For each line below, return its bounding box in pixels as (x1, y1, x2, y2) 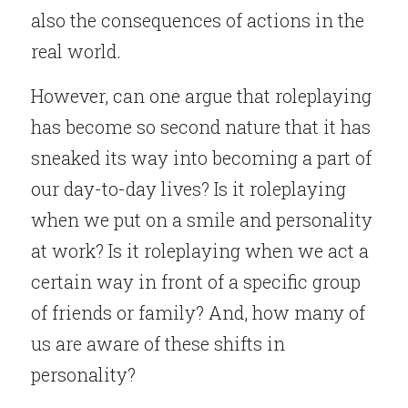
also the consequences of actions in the (31, 8, 364, 32)
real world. (31, 39, 121, 63)
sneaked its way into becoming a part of (31, 146, 372, 169)
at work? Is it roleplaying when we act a (31, 239, 369, 262)
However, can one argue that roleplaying (31, 84, 372, 107)
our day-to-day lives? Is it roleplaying (31, 177, 346, 200)
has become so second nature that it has (31, 115, 371, 138)
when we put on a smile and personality (31, 208, 372, 231)
